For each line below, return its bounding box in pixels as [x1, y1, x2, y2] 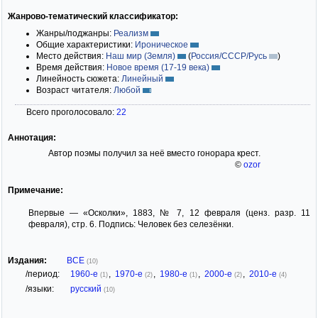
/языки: [26, 283, 54, 294]
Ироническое [135, 39, 188, 50]
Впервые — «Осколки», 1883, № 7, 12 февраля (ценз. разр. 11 [28, 207, 310, 218]
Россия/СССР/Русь [191, 50, 267, 61]
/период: [26, 268, 60, 279]
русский [70, 283, 104, 294]
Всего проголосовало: [26, 106, 116, 117]
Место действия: [36, 50, 106, 61]
